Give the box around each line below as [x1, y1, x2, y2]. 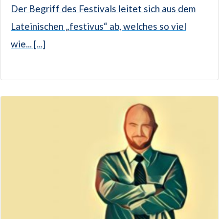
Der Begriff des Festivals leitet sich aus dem [11, 3, 196, 15]
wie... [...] [11, 38, 45, 50]
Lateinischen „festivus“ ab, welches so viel [11, 21, 186, 32]
